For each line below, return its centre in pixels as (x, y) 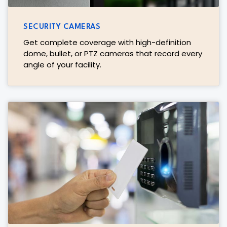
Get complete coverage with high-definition (107, 42)
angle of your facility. (62, 64)
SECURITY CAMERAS (62, 27)
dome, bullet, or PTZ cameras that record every (113, 53)
